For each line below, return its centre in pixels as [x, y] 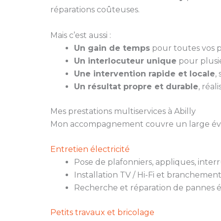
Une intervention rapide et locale [145, 74]
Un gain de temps [112, 48]
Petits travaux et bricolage [102, 213]
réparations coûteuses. [95, 10]
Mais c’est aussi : [81, 35]
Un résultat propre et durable [136, 86]
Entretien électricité [90, 149]
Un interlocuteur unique [125, 61]
